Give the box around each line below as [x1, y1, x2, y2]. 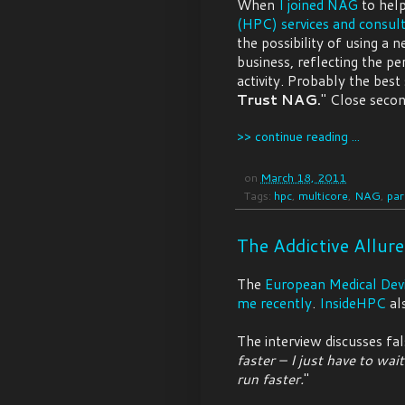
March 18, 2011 [260, 169, 346, 186]
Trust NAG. [237, 89, 321, 110]
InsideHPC [319, 293, 390, 314]
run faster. [237, 369, 304, 390]
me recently [237, 293, 312, 314]
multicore [298, 187, 348, 204]
